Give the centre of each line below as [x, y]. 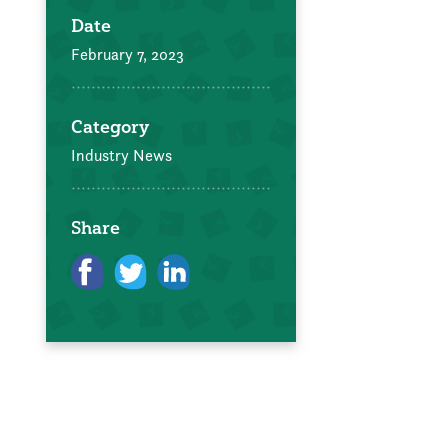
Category [110, 126]
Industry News [121, 155]
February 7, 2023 [127, 54]
